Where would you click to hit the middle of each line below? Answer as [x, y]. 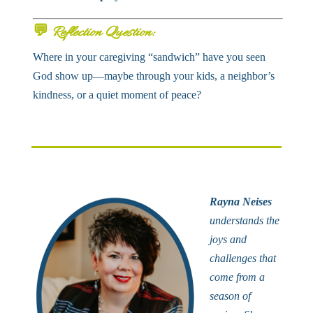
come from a [237, 277]
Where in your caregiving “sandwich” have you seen [149, 57]
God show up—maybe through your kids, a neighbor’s [153, 75]
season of [230, 296]
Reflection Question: [102, 32]
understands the [244, 220]
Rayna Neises [240, 201]
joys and [228, 239]
